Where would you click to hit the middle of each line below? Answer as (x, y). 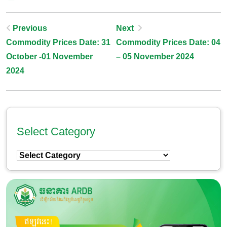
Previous (30, 28)
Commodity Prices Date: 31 (58, 42)
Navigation (36, 51)
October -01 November (49, 56)
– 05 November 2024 (155, 56)
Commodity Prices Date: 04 (168, 42)
